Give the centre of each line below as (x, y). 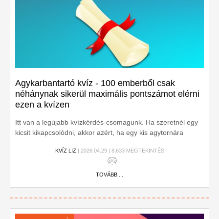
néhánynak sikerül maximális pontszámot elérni (107, 94)
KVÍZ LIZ (66, 151)
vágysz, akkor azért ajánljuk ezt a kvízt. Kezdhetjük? (96, 143)
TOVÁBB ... (109, 175)
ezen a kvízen (42, 105)
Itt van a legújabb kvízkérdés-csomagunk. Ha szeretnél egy (107, 122)
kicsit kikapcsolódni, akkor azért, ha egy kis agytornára (99, 132)
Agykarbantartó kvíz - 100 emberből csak (95, 83)
